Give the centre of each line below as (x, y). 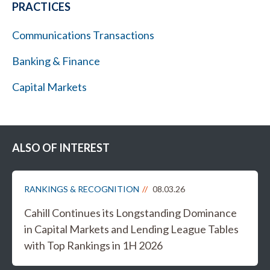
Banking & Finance (56, 61)
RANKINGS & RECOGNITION (82, 189)
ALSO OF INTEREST (61, 148)
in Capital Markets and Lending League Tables (131, 229)
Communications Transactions (83, 35)
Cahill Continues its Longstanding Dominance (130, 213)
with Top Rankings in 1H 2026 (93, 245)
